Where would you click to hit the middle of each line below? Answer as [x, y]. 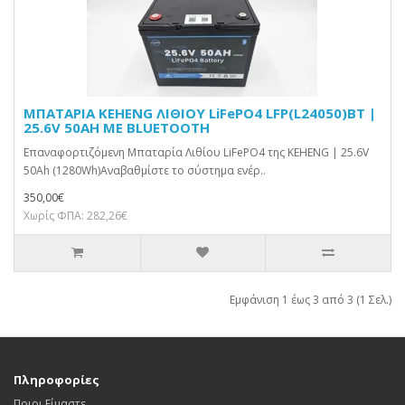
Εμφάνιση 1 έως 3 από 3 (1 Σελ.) [311, 300]
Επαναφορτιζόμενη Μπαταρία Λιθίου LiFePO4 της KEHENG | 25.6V [196, 152]
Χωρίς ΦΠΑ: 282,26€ [75, 216]
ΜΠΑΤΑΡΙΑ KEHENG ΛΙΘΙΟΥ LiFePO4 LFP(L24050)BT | [200, 113]
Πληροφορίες [57, 380]
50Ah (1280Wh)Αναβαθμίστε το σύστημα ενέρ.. [145, 170]
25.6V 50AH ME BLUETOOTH [117, 127]
